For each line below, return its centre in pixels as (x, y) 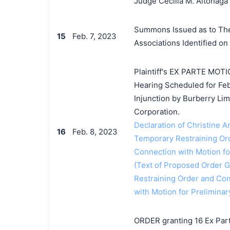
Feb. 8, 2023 (95, 132)
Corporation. (157, 112)
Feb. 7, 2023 (94, 36)
